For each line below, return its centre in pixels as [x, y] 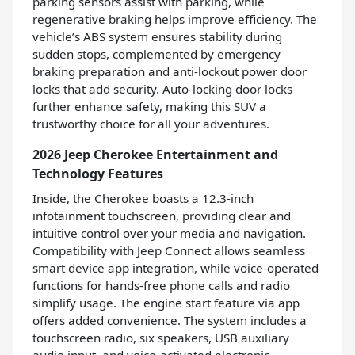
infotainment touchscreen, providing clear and [162, 216]
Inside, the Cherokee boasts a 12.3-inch [143, 198]
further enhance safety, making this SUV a [149, 107]
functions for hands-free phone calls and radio [161, 286]
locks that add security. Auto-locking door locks [162, 89]
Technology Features [98, 174]
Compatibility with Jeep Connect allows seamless [169, 251]
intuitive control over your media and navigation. [169, 233]
